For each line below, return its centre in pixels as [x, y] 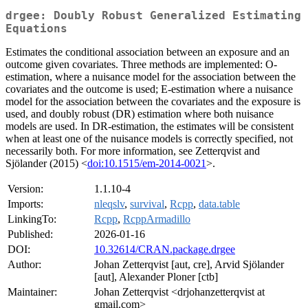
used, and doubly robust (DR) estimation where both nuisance [140, 114]
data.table [219, 204]
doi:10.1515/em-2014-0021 [147, 164]
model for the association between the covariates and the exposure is [153, 102]
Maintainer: [32, 292]
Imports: [25, 204]
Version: [25, 189]
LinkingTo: [32, 219]
